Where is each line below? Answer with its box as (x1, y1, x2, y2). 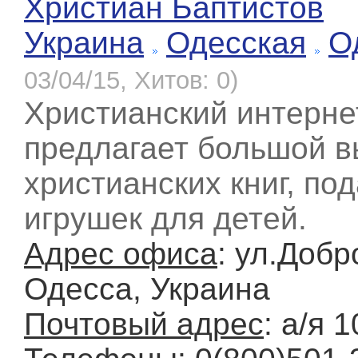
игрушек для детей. (24, 201, 307, 237)
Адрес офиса (24, 237, 217, 272)
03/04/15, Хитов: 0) (24, 66, 238, 95)
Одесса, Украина (24, 272, 270, 307)
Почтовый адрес (24, 307, 264, 342)
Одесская (166, 26, 306, 61)
